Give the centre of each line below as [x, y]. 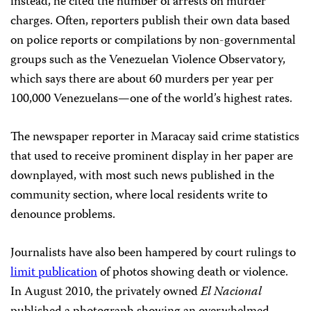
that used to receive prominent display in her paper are [152, 157]
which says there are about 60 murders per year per [142, 79]
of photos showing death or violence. [193, 272]
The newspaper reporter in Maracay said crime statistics [155, 137]
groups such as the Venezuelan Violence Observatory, [148, 60]
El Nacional [231, 292]
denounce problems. [63, 215]
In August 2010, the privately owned [106, 292]
